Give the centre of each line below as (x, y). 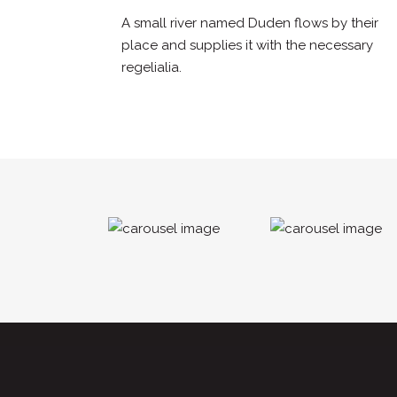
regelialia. (152, 68)
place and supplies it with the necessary (247, 46)
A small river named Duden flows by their (250, 23)
